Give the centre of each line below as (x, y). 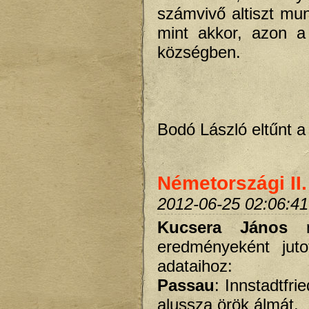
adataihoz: (195, 266)
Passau (186, 285)
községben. (199, 52)
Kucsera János (232, 227)
